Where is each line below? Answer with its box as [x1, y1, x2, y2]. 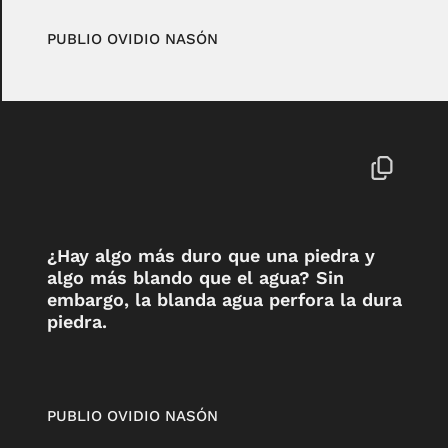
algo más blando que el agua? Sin [46, 267, 344, 289]
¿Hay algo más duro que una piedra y [46, 245, 375, 267]
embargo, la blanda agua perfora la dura [46, 289, 402, 311]
